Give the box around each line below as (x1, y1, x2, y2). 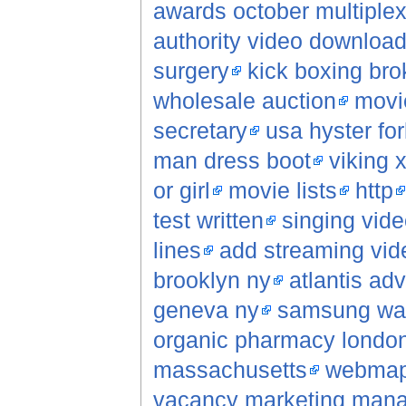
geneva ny (152, 297, 259, 324)
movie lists (227, 178, 337, 204)
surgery (152, 58, 229, 84)
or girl (152, 178, 210, 204)
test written (152, 208, 264, 234)
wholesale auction (152, 88, 336, 114)
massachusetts (152, 357, 307, 383)
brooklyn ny (152, 267, 271, 294)
